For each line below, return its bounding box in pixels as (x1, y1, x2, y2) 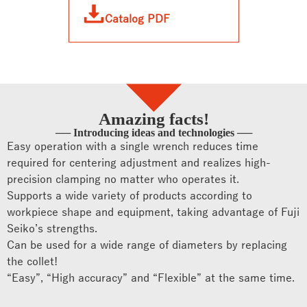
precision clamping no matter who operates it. (7, 173, 239, 186)
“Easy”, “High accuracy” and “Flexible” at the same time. (7, 272, 295, 285)
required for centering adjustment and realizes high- (7, 157, 271, 170)
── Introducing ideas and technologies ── (55, 127, 252, 139)
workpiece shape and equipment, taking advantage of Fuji (7, 206, 299, 219)
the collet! (7, 256, 58, 269)
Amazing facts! (98, 110, 209, 129)
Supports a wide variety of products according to (7, 190, 252, 203)
